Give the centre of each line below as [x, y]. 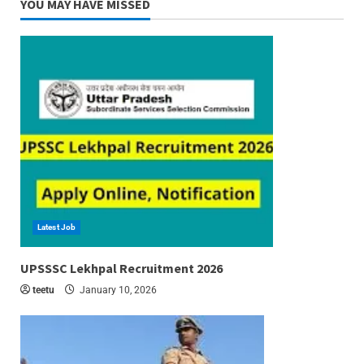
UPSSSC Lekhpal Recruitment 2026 [121, 269]
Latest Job [56, 227]
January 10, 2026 [117, 290]
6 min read [51, 258]
